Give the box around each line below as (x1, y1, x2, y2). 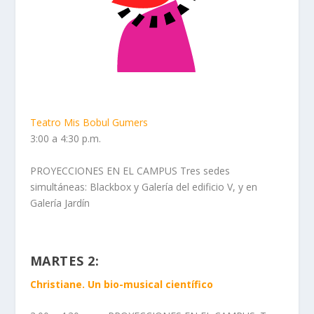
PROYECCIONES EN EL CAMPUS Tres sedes (29, 163, 230, 177)
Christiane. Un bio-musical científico (29, 277, 213, 291)
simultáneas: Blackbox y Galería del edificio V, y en (29, 179, 257, 193)
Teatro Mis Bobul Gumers (29, 116, 148, 130)
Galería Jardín (29, 196, 90, 210)
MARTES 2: (29, 252, 100, 269)
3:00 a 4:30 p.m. (29, 132, 101, 146)
